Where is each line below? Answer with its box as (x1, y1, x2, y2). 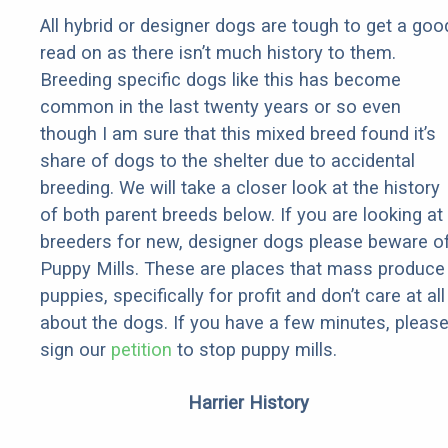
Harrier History (187, 392, 309, 414)
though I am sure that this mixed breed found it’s (40, 123, 436, 145)
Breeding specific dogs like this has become (40, 69, 401, 91)
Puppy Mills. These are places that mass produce (40, 258, 445, 280)
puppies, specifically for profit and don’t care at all (40, 285, 445, 307)
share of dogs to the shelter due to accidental (40, 150, 415, 172)
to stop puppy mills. (172, 339, 337, 361)
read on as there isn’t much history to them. (40, 42, 396, 64)
